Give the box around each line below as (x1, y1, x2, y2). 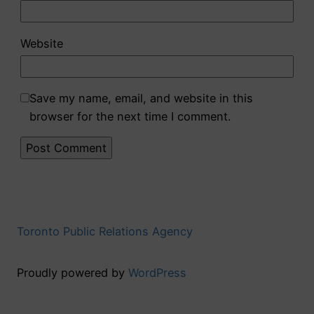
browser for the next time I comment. (29, 109, 231, 123)
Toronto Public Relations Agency (17, 224, 193, 239)
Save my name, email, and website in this (29, 90, 253, 105)
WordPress (128, 265, 186, 280)
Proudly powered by (17, 265, 128, 280)
